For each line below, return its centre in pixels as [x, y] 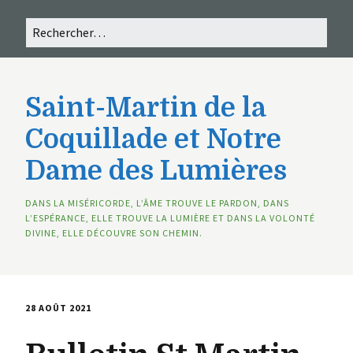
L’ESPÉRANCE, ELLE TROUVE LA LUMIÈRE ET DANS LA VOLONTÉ [170, 218]
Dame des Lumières [156, 171]
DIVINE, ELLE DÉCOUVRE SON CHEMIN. [114, 233]
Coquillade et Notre [153, 139]
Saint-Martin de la [145, 108]
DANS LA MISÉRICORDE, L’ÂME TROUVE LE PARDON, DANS [157, 203]
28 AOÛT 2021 [58, 308]
